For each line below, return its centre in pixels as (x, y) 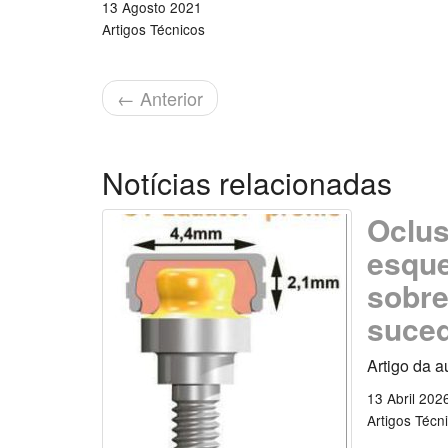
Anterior (169, 97)
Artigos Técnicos (153, 28)
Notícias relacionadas (247, 182)
